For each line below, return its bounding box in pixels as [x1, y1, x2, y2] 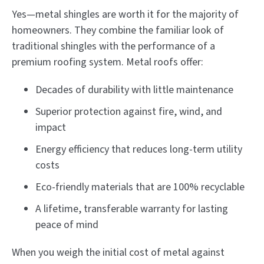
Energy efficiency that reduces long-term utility [35, 141, 242, 157]
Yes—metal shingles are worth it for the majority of [12, 6, 239, 22]
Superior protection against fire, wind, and [35, 104, 222, 119]
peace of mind [35, 217, 98, 232]
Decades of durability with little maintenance [35, 82, 233, 97]
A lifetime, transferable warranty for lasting [35, 201, 228, 216]
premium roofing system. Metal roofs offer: [12, 54, 203, 70]
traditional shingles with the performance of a [12, 38, 215, 54]
